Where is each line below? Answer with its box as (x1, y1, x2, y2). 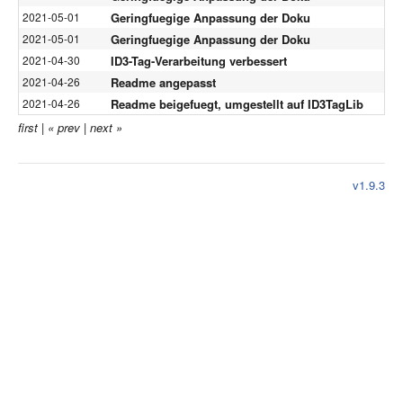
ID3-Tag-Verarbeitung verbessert (111, 51, 287, 69)
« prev (48, 119, 80, 136)
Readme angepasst (111, 73, 216, 91)
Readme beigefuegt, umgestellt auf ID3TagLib (111, 94, 363, 112)
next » (90, 119, 122, 136)
